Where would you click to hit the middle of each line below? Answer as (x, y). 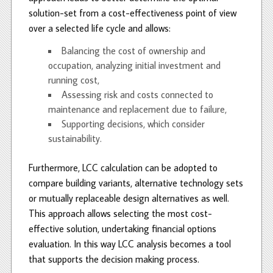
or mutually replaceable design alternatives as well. (129, 198)
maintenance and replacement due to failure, (137, 109)
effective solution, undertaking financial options (122, 228)
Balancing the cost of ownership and (133, 50)
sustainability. (75, 138)
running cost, (74, 80)
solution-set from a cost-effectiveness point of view (133, 12)
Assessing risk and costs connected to (137, 94)
